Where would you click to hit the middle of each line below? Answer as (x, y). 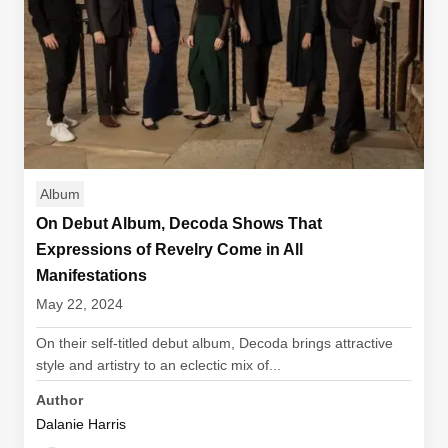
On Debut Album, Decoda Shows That (179, 223)
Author (59, 400)
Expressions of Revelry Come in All (169, 249)
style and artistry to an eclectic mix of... (158, 365)
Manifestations (91, 275)
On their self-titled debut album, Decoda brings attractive (214, 343)
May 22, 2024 (79, 304)
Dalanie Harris (81, 424)
